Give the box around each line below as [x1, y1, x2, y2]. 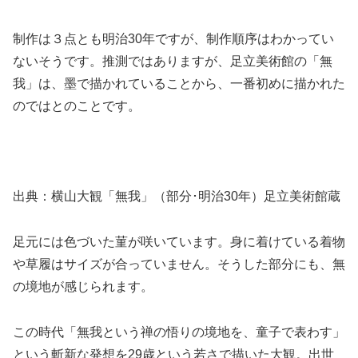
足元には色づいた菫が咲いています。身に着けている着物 [13, 234, 345, 249]
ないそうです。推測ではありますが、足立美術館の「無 [13, 54, 332, 68]
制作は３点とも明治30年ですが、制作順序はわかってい [13, 31, 334, 46]
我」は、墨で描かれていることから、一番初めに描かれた [13, 76, 345, 90]
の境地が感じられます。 [13, 279, 153, 293]
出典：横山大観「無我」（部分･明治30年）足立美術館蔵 [13, 189, 340, 204]
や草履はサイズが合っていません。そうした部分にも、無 [13, 257, 345, 271]
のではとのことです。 [13, 98, 141, 113]
